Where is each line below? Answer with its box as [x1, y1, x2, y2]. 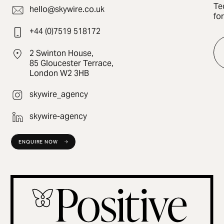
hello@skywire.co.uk [29, 3, 105, 14]
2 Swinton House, [29, 47, 94, 58]
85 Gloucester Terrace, [29, 57, 114, 68]
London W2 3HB [29, 67, 89, 78]
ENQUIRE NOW [18, 138, 58, 145]
